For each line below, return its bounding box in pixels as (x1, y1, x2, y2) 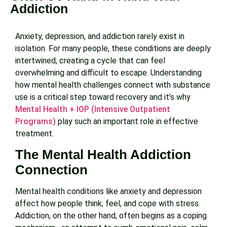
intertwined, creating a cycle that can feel (15, 55, 165, 65)
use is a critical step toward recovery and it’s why (15, 92, 191, 102)
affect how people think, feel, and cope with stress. (15, 199, 200, 209)
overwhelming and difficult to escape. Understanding (15, 67, 202, 78)
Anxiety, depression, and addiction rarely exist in (15, 31, 184, 41)
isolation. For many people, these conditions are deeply (15, 43, 211, 53)
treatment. (15, 128, 54, 138)
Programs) (15, 116, 56, 126)
